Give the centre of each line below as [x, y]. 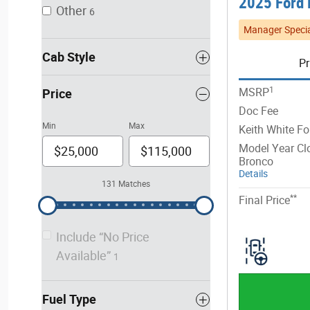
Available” [83, 256]
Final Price [264, 201]
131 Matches [126, 184]
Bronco [256, 162]
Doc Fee [258, 111]
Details [253, 174]
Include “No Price [103, 237]
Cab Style [69, 57]
